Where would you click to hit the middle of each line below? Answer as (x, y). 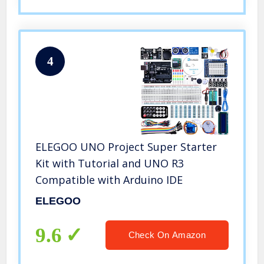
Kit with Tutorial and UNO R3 (110, 164)
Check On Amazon (167, 235)
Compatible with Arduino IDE (109, 180)
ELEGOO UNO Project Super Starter (126, 147)
